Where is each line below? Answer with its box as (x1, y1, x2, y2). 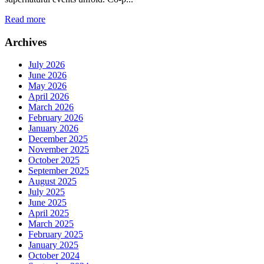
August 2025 (28, 176, 77, 187)
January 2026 (28, 123, 78, 134)
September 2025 (28, 166, 89, 176)
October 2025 (28, 155, 80, 166)
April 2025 (28, 208, 69, 219)
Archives (5, 35, 47, 48)
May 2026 (28, 81, 67, 91)
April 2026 (28, 91, 69, 102)
